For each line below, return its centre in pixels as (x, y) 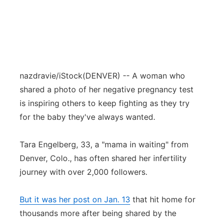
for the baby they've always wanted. (87, 117)
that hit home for (163, 199)
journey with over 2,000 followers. (83, 172)
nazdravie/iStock (51, 76)
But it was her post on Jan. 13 (75, 199)
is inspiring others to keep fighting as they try (105, 103)
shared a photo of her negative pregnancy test (107, 89)
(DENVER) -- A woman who (134, 76)
